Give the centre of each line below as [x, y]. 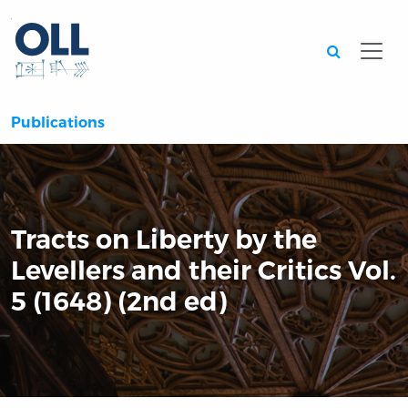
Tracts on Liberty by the [164, 240]
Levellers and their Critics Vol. [204, 270]
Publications [58, 123]
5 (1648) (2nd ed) [119, 301]
